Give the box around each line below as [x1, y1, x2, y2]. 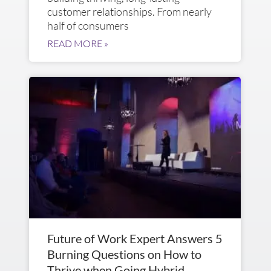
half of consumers [47, 19, 129, 33]
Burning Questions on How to [47, 247, 201, 262]
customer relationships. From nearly [47, 5, 212, 19]
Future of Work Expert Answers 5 [47, 231, 223, 246]
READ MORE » [47, 38, 108, 50]
